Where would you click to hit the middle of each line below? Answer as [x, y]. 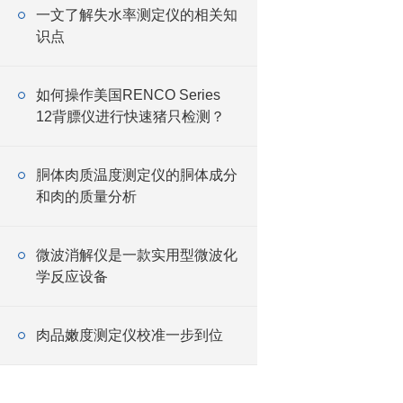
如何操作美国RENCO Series [128, 95]
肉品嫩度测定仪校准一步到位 [130, 335]
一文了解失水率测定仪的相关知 [137, 15]
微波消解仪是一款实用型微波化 [137, 255]
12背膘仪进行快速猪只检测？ [130, 116]
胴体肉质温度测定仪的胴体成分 [137, 175]
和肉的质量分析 [86, 197]
